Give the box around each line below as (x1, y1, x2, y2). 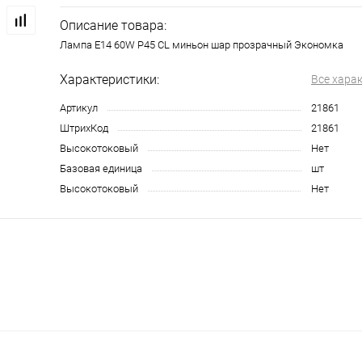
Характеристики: (60, 72, 159, 88)
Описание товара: (60, 18, 166, 34)
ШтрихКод (60, 122, 108, 135)
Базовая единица (60, 162, 142, 175)
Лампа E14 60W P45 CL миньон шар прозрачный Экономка (60, 39, 343, 52)
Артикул (60, 102, 98, 115)
